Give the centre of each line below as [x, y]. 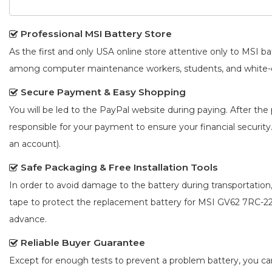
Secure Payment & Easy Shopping [103, 92]
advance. [28, 219]
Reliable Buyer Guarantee [83, 243]
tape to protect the [51, 202]
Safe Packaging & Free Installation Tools [119, 168]
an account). [35, 144]
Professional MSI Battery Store [96, 34]
